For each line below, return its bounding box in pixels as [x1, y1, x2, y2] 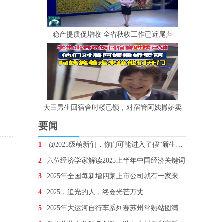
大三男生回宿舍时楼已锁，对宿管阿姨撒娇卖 [43, 104, 182, 111]
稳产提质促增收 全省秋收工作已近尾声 [52, 31, 172, 38]
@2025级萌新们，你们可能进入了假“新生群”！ [47, 141, 176, 148]
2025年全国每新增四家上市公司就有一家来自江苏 [47, 172, 178, 180]
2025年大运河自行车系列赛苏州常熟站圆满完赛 [47, 204, 178, 212]
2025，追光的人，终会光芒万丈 [47, 188, 144, 196]
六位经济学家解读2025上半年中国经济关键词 [47, 157, 185, 164]
